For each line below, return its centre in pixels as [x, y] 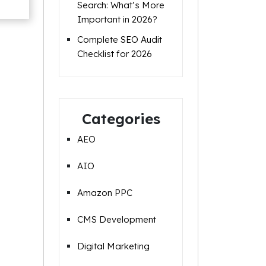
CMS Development [117, 219]
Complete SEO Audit [120, 39]
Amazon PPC [105, 193]
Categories [121, 119]
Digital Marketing [113, 246]
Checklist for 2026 [115, 54]
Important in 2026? [117, 19]
